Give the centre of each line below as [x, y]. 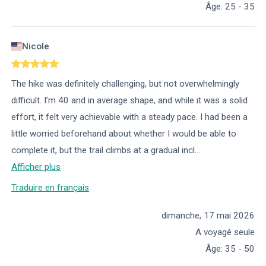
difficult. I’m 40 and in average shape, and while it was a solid [129, 100]
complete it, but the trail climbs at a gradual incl [103, 150]
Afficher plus [36, 167]
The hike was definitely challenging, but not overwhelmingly [125, 83]
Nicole [36, 46]
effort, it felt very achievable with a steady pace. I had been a [129, 117]
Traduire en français [50, 188]
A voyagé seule [225, 232]
